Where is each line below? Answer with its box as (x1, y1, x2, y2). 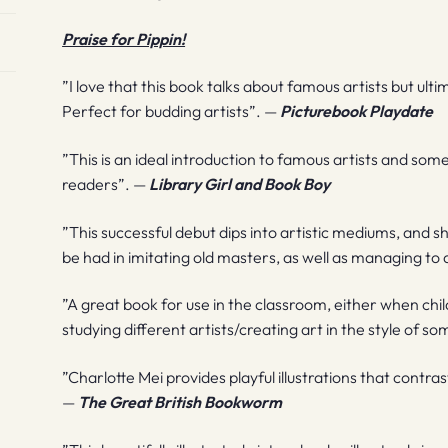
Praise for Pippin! (62, 28, 186, 49)
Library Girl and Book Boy (149, 173, 331, 194)
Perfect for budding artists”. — (62, 101, 281, 122)
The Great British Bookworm (78, 391, 283, 412)
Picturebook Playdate (280, 101, 434, 122)
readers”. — (62, 173, 150, 194)
